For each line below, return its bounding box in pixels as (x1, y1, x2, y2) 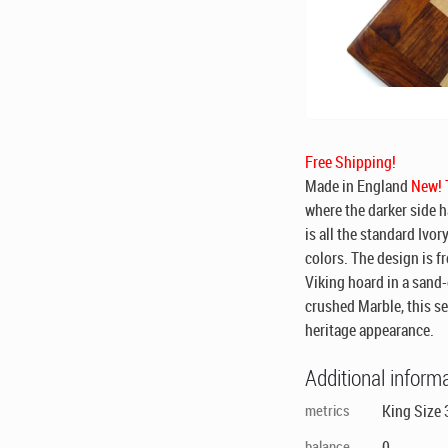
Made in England (305, 174, 409, 197)
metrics (305, 399, 351, 420)
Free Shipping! (305, 150, 397, 173)
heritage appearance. (305, 318, 435, 341)
